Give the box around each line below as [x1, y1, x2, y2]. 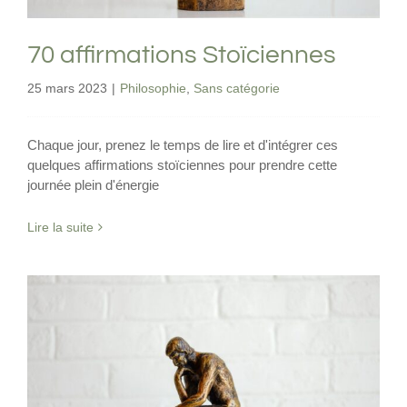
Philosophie [120, 80, 186, 95]
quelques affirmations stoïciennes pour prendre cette [27, 156, 337, 173]
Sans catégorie [194, 80, 280, 95]
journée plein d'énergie [27, 176, 159, 193]
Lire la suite [27, 219, 94, 234]
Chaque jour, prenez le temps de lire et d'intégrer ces [27, 136, 338, 153]
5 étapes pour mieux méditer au [86, 385, 321, 403]
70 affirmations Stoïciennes [27, 41, 336, 68]
